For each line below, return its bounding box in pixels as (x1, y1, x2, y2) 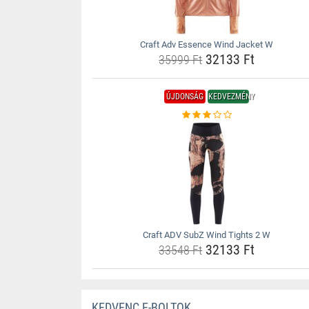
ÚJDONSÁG (166, 92, 204, 101)
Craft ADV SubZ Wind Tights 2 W (143, 230, 271, 240)
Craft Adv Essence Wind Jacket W (140, 39, 274, 50)
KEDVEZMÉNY (208, 92, 255, 101)
